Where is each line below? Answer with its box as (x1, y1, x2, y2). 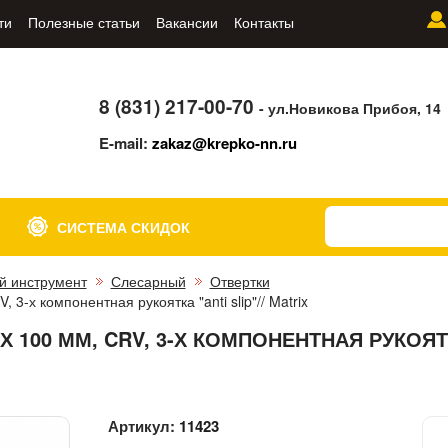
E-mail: (99, 131, 153, 154)
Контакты (233, 12, 294, 32)
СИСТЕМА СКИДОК (57, 217, 191, 238)
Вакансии (155, 12, 218, 32)
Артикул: (108, 414, 180, 437)
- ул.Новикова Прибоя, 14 (259, 97, 442, 118)
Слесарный (110, 271, 186, 292)
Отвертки (209, 271, 270, 292)
